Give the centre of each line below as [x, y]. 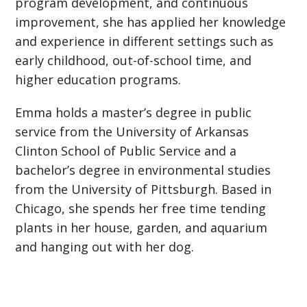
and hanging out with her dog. [109, 247]
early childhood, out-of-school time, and [134, 61]
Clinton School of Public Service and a [126, 151]
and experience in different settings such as [145, 41]
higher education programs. [102, 80]
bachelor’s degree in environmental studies [143, 170]
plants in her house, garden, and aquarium [142, 228]
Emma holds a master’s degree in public [134, 113]
